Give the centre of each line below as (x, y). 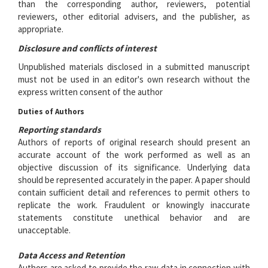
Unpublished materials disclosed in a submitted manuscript (134, 67)
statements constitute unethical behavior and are (134, 217)
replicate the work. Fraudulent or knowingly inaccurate (134, 205)
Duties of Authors (51, 111)
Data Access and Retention (71, 255)
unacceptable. (44, 230)
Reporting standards (60, 130)
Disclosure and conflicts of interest (87, 48)
